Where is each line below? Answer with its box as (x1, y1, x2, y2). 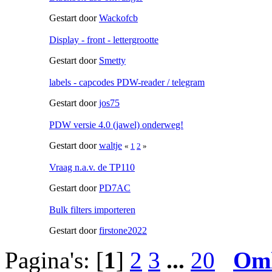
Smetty (99, 55, 126, 66)
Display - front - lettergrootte (49, 34, 158, 45)
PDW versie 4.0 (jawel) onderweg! (49, 119, 183, 130)
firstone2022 (99, 225, 147, 236)
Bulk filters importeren (49, 204, 135, 215)
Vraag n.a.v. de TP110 (49, 161, 135, 172)
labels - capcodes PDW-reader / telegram (49, 76, 205, 87)
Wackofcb (99, 12, 138, 23)
